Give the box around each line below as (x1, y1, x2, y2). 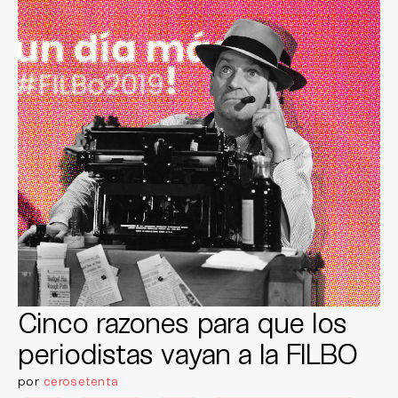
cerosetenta (44, 373, 119, 388)
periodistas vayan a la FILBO (18, 336, 358, 370)
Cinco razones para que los (18, 305, 347, 338)
